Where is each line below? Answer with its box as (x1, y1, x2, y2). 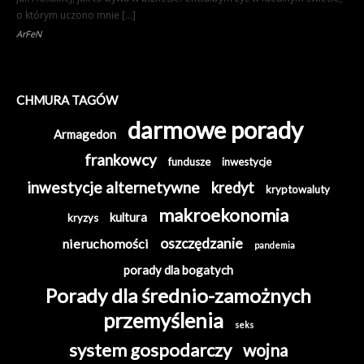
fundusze (168, 155, 210, 169)
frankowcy (84, 150, 157, 170)
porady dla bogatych (123, 262, 233, 278)
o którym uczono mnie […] (16, 8, 136, 23)
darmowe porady (127, 115, 303, 145)
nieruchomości (61, 236, 149, 252)
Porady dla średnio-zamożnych (45, 284, 311, 308)
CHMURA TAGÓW (16, 93, 118, 108)
